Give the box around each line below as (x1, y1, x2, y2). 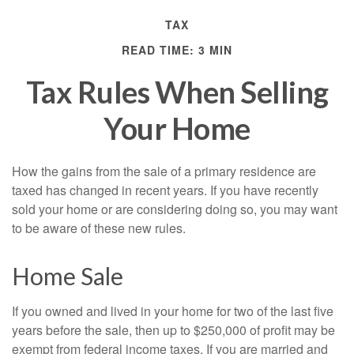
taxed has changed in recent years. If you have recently (12, 180, 318, 199)
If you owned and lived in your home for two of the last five (12, 301, 333, 320)
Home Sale (12, 261, 123, 290)
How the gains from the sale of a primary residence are (12, 161, 316, 180)
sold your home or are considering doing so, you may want (12, 199, 337, 218)
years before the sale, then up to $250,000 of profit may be (12, 320, 335, 339)
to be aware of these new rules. (12, 218, 186, 237)
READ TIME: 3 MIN (122, 41, 232, 58)
